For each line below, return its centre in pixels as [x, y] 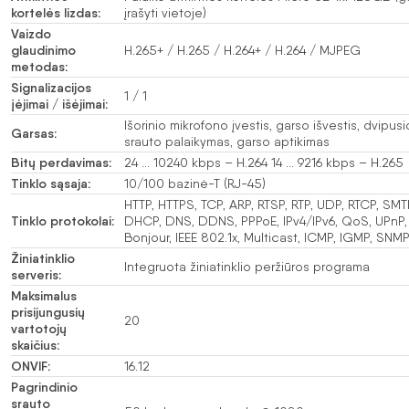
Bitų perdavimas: [61, 163]
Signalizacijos [51, 88]
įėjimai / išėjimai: [59, 105]
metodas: [39, 67]
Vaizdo [31, 34]
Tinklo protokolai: [63, 221]
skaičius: [35, 346]
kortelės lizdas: [56, 13]
